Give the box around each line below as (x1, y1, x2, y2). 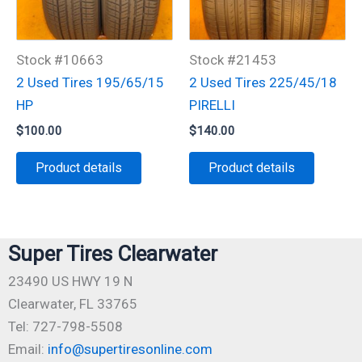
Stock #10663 (16, 52, 103, 69)
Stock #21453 (189, 52, 276, 69)
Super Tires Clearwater (8, 242, 217, 267)
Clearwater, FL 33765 (8, 296, 137, 313)
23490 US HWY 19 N (8, 273, 133, 290)
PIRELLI (189, 97, 235, 114)
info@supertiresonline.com (48, 341, 213, 358)
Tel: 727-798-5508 (8, 318, 123, 335)
